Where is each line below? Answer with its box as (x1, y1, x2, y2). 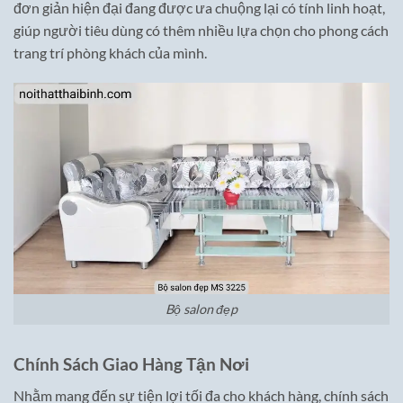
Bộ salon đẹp (166, 301, 237, 318)
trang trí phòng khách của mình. (13, 43, 207, 61)
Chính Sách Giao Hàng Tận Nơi (13, 354, 249, 375)
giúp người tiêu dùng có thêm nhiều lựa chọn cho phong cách (13, 21, 389, 39)
